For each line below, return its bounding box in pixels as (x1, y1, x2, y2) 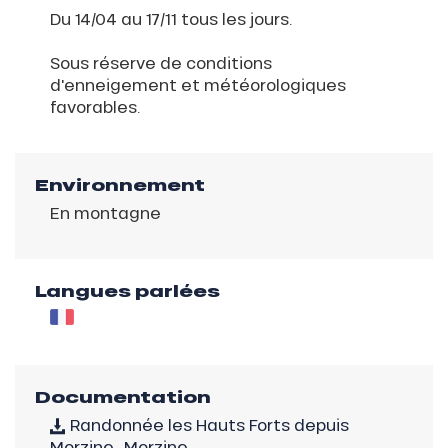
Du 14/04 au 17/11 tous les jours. (50, 7, 293, 29)
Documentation (35, 384, 211, 409)
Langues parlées (35, 278, 220, 303)
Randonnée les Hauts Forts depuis (66, 413, 349, 435)
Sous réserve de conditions (50, 51, 272, 73)
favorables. (50, 95, 141, 117)
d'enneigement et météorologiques (50, 73, 346, 95)
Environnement (35, 172, 205, 197)
